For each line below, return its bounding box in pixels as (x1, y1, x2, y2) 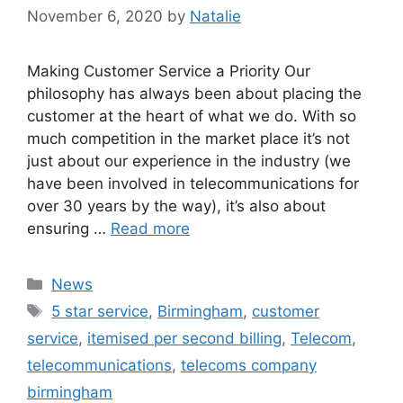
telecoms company (181, 355, 317, 374)
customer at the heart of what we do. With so (27, 106, 356, 125)
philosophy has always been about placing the (27, 84, 362, 103)
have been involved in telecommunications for (27, 174, 359, 193)
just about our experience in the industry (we (27, 151, 351, 170)
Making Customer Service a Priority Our (27, 61, 310, 80)
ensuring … (27, 219, 111, 237)
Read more (111, 219, 190, 237)
